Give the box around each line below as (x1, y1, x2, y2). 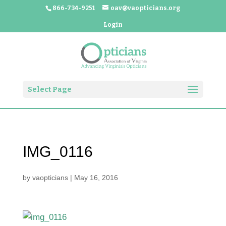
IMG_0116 (22, 143, 93, 160)
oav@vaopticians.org (110, 5, 181, 12)
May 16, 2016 (74, 174, 118, 182)
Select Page (27, 85, 72, 94)
